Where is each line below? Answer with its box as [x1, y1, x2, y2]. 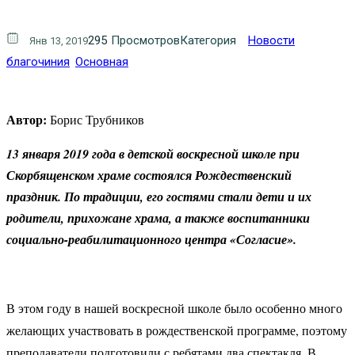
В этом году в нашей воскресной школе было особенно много [6, 299, 342, 316]
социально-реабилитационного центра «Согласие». [6, 230, 296, 248]
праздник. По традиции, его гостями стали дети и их [6, 187, 311, 205]
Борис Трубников [47, 110, 144, 128]
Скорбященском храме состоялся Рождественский [6, 166, 292, 184]
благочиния [6, 54, 70, 69]
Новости [248, 32, 295, 48]
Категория [180, 32, 236, 48]
